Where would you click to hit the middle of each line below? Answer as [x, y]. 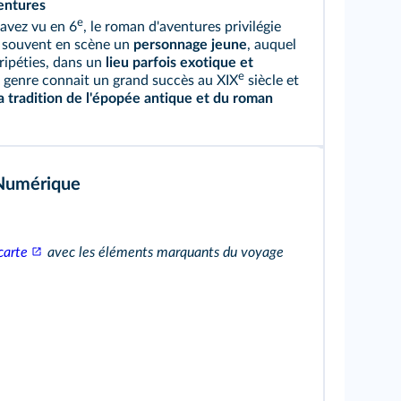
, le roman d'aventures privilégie [182, 27]
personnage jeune [190, 45]
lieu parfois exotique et [179, 63]
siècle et [271, 81]
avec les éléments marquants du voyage [163, 252]
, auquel [271, 45]
